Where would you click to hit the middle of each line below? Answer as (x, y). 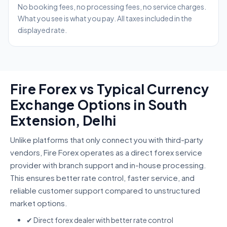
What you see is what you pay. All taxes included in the (105, 18)
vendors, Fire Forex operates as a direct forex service (106, 153)
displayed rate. (42, 30)
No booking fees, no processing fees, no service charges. (112, 7)
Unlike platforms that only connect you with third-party (107, 140)
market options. (39, 203)
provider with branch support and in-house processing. (108, 165)
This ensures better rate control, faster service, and (102, 178)
